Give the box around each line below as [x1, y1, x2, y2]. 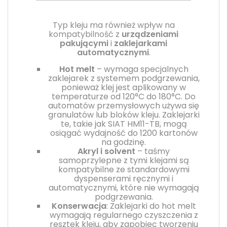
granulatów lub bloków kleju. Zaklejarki [48, 108, 200, 121]
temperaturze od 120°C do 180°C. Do [52, 90, 196, 102]
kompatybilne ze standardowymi [58, 163, 190, 175]
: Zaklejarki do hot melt [106, 200, 196, 212]
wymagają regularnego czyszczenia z [49, 209, 198, 221]
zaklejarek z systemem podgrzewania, [48, 72, 200, 84]
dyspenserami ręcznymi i [74, 172, 173, 184]
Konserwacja [51, 200, 106, 212]
